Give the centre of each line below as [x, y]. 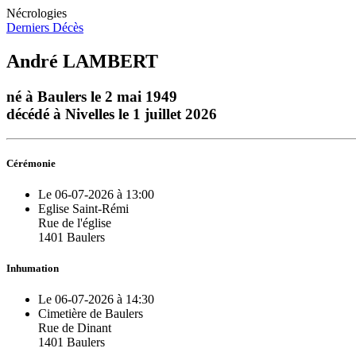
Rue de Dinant [75, 328]
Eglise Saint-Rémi [83, 208]
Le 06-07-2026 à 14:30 [96, 300]
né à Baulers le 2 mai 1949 [92, 96]
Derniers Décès [45, 27]
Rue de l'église [75, 222]
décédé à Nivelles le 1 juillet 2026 [112, 114]
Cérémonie [31, 163]
